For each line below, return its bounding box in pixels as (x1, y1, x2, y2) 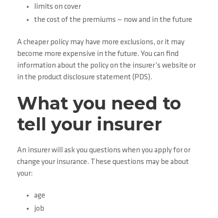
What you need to (17, 92, 181, 114)
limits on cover (34, 3, 81, 11)
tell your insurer (17, 113, 162, 135)
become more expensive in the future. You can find (17, 50, 179, 58)
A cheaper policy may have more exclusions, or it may (17, 38, 184, 47)
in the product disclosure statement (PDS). (17, 73, 152, 82)
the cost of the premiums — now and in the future (34, 16, 192, 24)
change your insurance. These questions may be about (17, 158, 189, 166)
